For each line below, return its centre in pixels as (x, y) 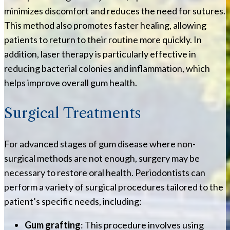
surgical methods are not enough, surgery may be (102, 158)
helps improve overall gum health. (71, 83)
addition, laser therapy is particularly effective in (100, 54)
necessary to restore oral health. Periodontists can (105, 173)
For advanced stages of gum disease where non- (100, 144)
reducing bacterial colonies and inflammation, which (107, 69)
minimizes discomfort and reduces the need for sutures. (115, 11)
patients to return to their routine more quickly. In (103, 40)
